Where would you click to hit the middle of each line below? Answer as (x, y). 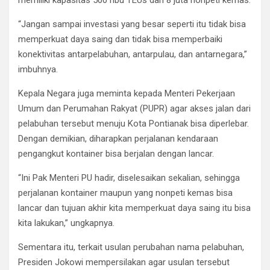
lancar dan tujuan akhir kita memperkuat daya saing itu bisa (134, 208)
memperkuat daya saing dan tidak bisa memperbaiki (120, 39)
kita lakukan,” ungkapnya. (66, 223)
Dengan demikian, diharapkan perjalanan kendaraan (118, 138)
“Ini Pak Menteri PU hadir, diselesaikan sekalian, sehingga (129, 177)
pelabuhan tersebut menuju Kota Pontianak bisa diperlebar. (133, 123)
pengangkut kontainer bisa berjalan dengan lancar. (116, 153)
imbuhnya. (38, 69)
